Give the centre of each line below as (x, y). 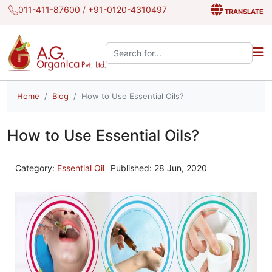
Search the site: (136, 48)
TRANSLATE (243, 11)
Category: (36, 168)
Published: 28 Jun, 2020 (159, 168)
